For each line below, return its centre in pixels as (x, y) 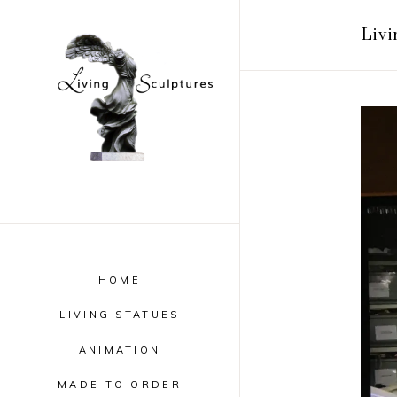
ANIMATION (120, 350)
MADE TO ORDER (120, 384)
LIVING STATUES (120, 315)
